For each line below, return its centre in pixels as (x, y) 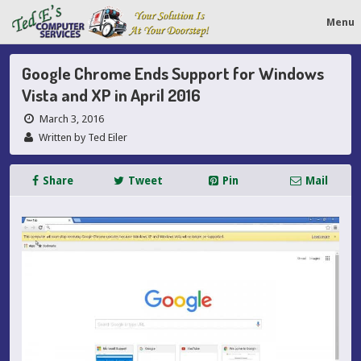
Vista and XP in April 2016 (111, 95)
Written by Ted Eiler (82, 137)
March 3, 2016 (71, 119)
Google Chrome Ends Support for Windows (173, 73)
